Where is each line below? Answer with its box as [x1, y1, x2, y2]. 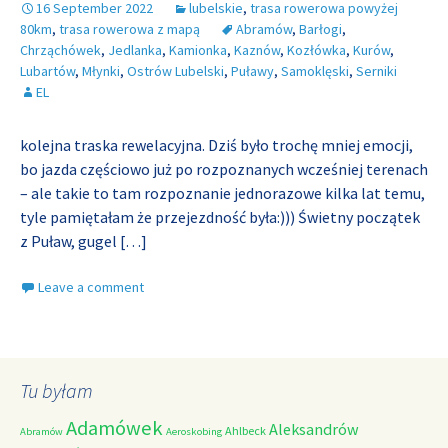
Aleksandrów [269, 419, 359, 439]
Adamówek [66, 415, 163, 441]
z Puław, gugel [20, 231, 120, 251]
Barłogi [299, 20, 342, 38]
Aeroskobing [166, 425, 222, 438]
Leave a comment [38, 278, 144, 296]
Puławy [231, 62, 274, 80]
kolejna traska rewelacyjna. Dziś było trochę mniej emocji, [20, 135, 413, 155]
